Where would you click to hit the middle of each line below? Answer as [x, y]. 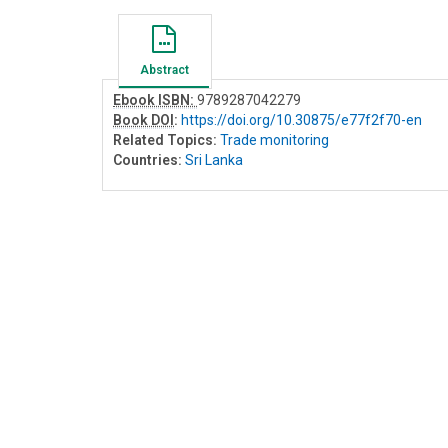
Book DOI [143, 119]
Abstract [164, 69]
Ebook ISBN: [155, 99]
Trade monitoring [274, 139]
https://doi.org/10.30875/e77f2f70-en [301, 119]
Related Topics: [165, 139]
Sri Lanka [214, 159]
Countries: [147, 159]
